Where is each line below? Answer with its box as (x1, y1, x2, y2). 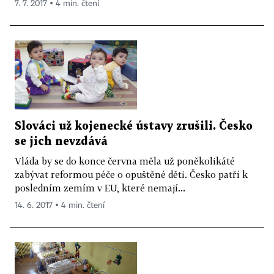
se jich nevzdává (15, 136, 108, 147)
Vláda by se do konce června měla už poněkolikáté (15, 155, 235, 166)
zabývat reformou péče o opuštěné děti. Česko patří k (15, 168, 248, 180)
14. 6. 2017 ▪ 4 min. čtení (15, 201, 105, 210)
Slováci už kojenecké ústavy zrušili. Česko (15, 120, 253, 131)
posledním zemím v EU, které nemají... (15, 182, 185, 193)
